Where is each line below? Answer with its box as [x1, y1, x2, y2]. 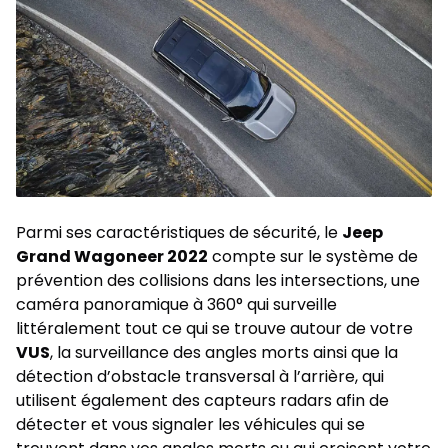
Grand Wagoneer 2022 [16, 244, 208, 268]
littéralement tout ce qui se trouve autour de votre [16, 316, 413, 340]
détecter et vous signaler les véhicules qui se [16, 412, 365, 436]
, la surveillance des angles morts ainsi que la [50, 340, 398, 364]
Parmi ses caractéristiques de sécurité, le [16, 220, 342, 244]
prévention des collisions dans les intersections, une [16, 268, 420, 292]
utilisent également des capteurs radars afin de [16, 388, 389, 412]
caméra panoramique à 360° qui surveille [16, 292, 337, 316]
